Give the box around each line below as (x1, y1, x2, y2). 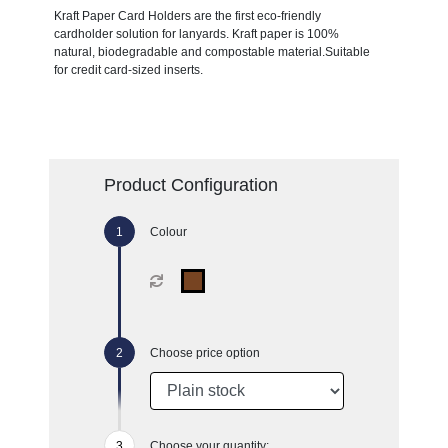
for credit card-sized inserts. (53, 62, 203, 77)
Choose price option (149, 345, 260, 360)
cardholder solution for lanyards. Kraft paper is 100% (53, 26, 339, 41)
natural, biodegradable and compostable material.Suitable (53, 44, 370, 59)
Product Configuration (103, 174, 278, 195)
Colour (149, 224, 187, 239)
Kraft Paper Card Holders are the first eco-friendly (53, 8, 321, 23)
